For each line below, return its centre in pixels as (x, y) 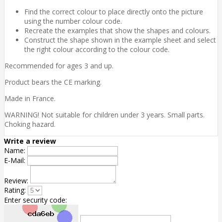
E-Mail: (15, 160)
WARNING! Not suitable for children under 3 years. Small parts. (105, 114)
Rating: (15, 190)
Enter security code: (35, 200)
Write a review (30, 141)
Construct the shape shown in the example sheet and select (120, 40)
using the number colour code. (73, 21)
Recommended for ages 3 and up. (59, 65)
